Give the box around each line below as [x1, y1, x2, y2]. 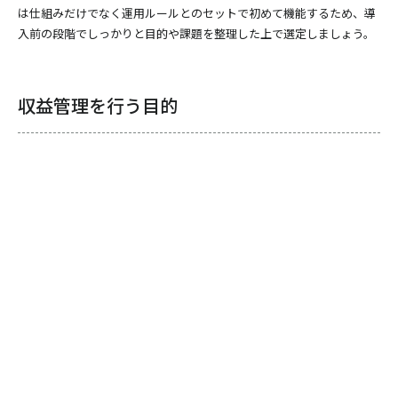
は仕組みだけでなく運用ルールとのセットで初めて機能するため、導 [18, 4, 376, 21]
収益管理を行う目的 [18, 92, 178, 118]
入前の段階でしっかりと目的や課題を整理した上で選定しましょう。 [18, 25, 375, 42]
